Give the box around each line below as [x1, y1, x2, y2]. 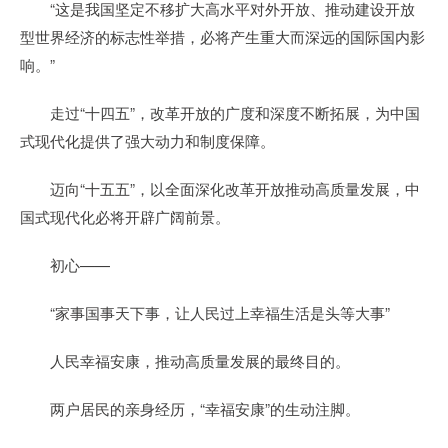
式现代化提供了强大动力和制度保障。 [20, 130, 275, 151]
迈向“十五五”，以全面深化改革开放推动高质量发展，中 [20, 178, 420, 199]
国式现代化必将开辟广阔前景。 [20, 206, 230, 227]
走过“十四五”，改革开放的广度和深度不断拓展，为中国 [20, 102, 420, 123]
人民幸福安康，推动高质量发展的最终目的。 [20, 350, 350, 371]
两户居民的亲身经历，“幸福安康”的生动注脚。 [20, 398, 360, 419]
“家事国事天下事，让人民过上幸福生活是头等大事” [20, 302, 390, 323]
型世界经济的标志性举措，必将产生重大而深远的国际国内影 [20, 26, 425, 47]
